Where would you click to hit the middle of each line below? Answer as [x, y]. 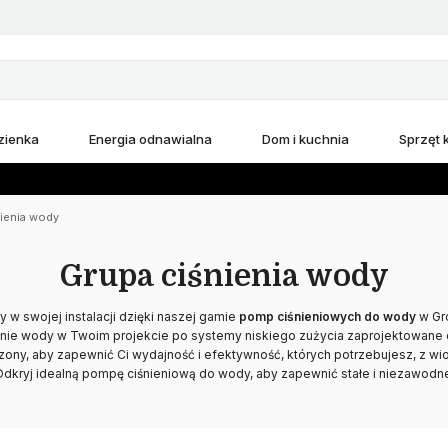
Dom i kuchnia [305, 139]
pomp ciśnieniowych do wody [327, 316]
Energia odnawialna [150, 139]
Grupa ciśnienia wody [224, 276]
